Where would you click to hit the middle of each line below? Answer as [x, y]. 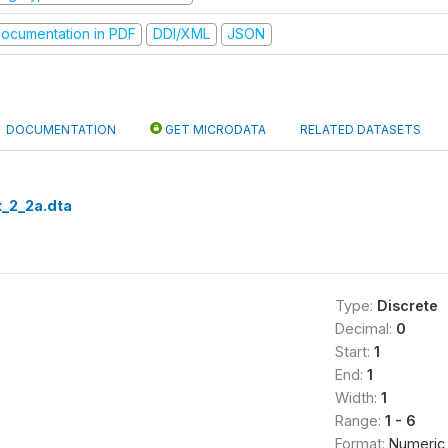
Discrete [407, 305]
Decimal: [365, 328]
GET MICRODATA [214, 129]
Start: [354, 351]
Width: [357, 397]
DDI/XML [181, 33]
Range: [359, 420]
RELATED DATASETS [360, 129]
